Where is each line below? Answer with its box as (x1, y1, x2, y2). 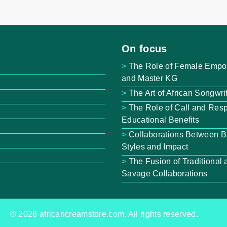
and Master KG (122, 73, 177, 83)
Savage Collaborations (122, 169, 208, 178)
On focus (122, 43, 167, 54)
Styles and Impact (122, 142, 188, 151)
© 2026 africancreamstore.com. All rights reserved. (10, 210, 198, 218)
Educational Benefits (122, 115, 200, 124)
